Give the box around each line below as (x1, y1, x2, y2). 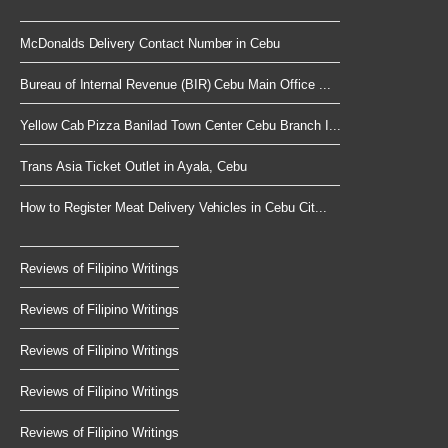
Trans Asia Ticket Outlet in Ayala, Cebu (20, 158, 248, 174)
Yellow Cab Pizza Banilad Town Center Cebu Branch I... (20, 117, 341, 133)
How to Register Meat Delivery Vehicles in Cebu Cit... (20, 199, 327, 215)
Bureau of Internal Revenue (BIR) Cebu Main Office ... (20, 76, 331, 92)
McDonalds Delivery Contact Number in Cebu (20, 35, 281, 51)
